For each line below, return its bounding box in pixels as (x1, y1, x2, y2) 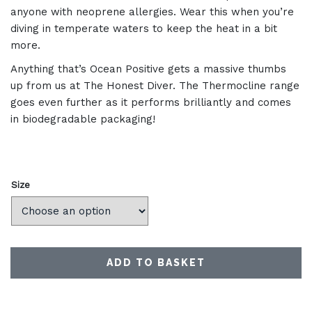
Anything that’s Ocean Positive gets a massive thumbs (10, 63, 286, 75)
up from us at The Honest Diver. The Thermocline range (10, 79, 299, 92)
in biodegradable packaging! (10, 113, 155, 125)
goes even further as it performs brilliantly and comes (10, 96, 291, 109)
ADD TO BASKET (107, 257, 205, 268)
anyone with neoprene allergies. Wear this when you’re (10, 6, 294, 18)
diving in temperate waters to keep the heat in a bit (10, 22, 277, 35)
